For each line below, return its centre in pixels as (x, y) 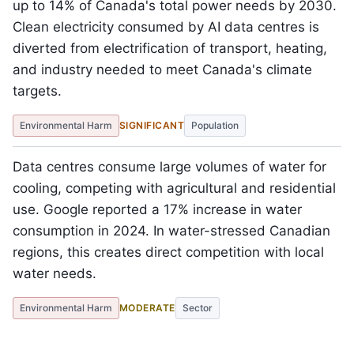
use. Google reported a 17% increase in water (157, 209)
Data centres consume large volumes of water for (169, 167)
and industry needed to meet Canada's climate (162, 70)
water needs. (55, 273)
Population (215, 125)
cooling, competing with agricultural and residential (174, 188)
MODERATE (147, 308)
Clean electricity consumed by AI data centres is (166, 27)
